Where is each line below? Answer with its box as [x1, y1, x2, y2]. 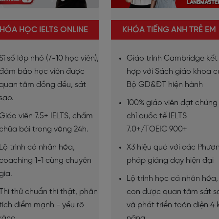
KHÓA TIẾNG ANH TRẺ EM [122, 25, 217, 34]
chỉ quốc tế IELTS [127, 111, 187, 120]
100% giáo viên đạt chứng [127, 98, 218, 107]
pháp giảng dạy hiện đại [127, 156, 214, 165]
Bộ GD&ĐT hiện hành [127, 80, 203, 89]
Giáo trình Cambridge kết [127, 54, 218, 63]
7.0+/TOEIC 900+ [127, 125, 188, 133]
